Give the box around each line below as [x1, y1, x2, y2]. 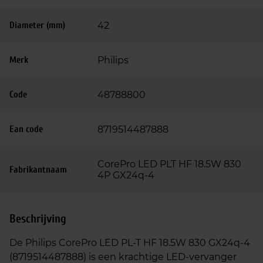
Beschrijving [9, 212, 66, 225]
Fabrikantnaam [9, 164, 67, 175]
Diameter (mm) [9, 20, 65, 31]
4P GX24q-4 [97, 170, 154, 181]
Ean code [9, 124, 43, 134]
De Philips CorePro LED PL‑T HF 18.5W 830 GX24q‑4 [9, 237, 250, 248]
